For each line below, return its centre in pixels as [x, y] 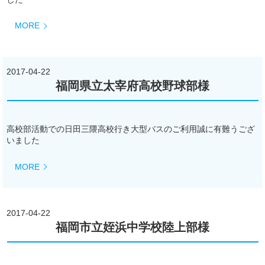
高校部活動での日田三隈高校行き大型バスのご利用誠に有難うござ [131, 129]
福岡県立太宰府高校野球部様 [132, 85]
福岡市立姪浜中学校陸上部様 [132, 227]
